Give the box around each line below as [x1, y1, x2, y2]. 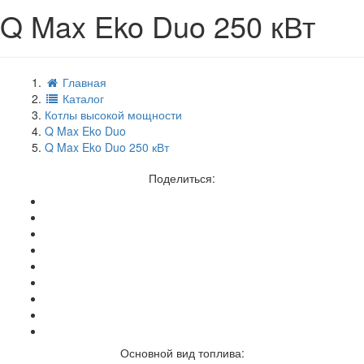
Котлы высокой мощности [45, 106, 182, 123]
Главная [59, 73, 106, 90]
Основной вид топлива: [119, 344, 245, 361]
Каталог [59, 89, 104, 106]
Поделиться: [149, 169, 215, 186]
